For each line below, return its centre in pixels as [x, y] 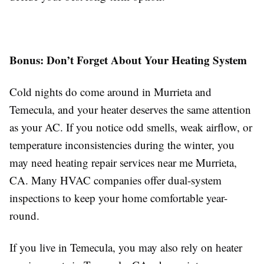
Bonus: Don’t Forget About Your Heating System [128, 60]
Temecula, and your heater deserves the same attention [130, 109]
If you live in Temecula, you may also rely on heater [126, 247]
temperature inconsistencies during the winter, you [122, 145]
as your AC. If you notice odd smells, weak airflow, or [131, 127]
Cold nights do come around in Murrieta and [110, 92]
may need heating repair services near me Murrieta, [123, 162]
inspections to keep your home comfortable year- [118, 198]
